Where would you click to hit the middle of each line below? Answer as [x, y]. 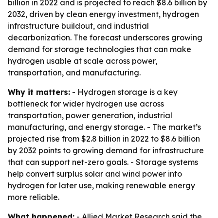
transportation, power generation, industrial [90, 115]
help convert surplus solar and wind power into [95, 174]
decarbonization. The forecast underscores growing [105, 37]
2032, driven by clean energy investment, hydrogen [103, 14]
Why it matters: [39, 92]
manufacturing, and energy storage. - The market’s [104, 127]
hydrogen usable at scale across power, [82, 61]
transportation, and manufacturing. [74, 73]
